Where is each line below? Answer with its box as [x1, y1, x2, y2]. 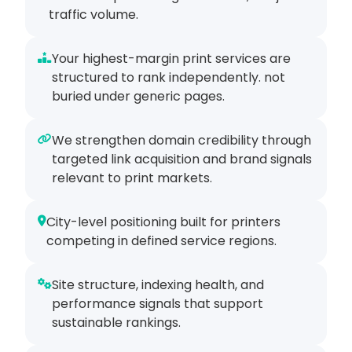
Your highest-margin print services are [52, 49, 291, 68]
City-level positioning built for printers [46, 213, 280, 232]
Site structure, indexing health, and [52, 276, 264, 295]
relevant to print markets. [52, 169, 212, 188]
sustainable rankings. [52, 313, 181, 332]
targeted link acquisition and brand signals [52, 150, 312, 169]
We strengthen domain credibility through [52, 131, 311, 150]
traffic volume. [49, 5, 138, 24]
